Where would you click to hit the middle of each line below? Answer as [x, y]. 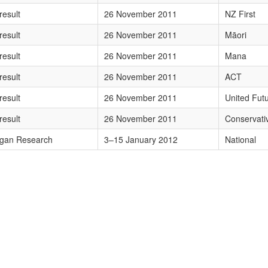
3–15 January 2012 [141, 139]
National [240, 139]
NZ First [240, 13]
